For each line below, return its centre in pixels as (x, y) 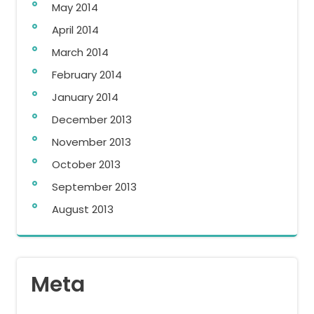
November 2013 (91, 142)
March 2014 (80, 52)
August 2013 (83, 209)
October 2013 (86, 164)
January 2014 (85, 97)
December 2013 (92, 119)
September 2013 (94, 186)
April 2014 (75, 29)
